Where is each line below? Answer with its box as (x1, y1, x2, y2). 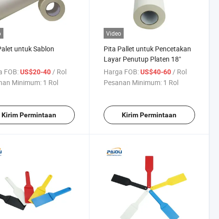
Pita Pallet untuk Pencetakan (103, 44, 191, 53)
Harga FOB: (103, 66, 139, 76)
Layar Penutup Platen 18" (103, 54, 181, 64)
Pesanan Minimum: (103, 77, 162, 87)
